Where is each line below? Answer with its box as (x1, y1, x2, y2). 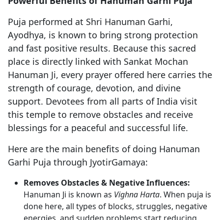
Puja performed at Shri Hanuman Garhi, (8, 16, 173, 28)
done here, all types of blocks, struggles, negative (24, 201, 207, 212)
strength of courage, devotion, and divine (8, 82, 181, 94)
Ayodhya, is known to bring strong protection (8, 29, 198, 41)
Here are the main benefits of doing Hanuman (8, 143, 200, 155)
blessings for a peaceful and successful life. (8, 122, 188, 134)
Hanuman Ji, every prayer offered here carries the (8, 69, 212, 81)
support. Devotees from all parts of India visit (8, 95, 197, 108)
